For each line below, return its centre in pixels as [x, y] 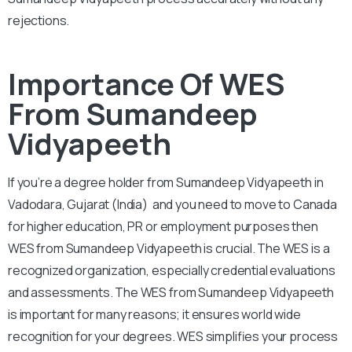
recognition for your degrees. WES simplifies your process [173, 336]
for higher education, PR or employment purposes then [163, 226]
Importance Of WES [146, 83]
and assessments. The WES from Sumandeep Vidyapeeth [171, 292]
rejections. [39, 20]
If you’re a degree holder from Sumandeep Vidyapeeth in [166, 182]
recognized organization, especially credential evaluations [172, 270]
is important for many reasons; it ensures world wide [154, 314]
